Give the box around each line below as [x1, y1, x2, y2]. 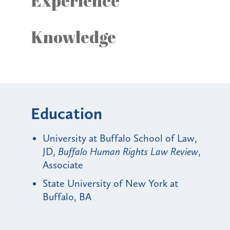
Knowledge [31, 25, 116, 48]
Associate [43, 158, 83, 171]
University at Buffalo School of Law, [43, 131, 197, 144]
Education [31, 103, 102, 123]
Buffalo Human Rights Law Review [58, 145, 198, 158]
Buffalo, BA [43, 190, 91, 203]
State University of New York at [43, 177, 178, 189]
